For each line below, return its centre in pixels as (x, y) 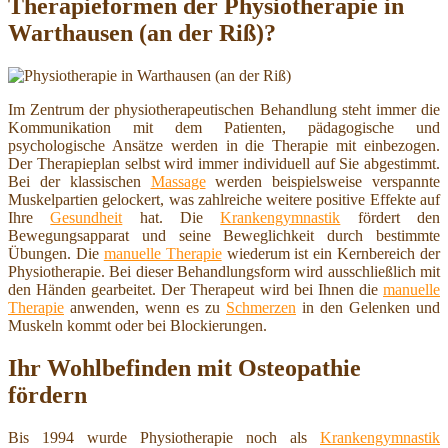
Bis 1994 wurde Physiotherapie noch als (164, 437)
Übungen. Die (56, 254)
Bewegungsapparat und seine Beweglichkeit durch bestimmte (224, 236)
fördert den (390, 218)
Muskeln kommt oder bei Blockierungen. (137, 326)
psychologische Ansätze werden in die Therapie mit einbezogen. (224, 146)
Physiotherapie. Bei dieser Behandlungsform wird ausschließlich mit (224, 272)
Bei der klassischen (79, 182)
